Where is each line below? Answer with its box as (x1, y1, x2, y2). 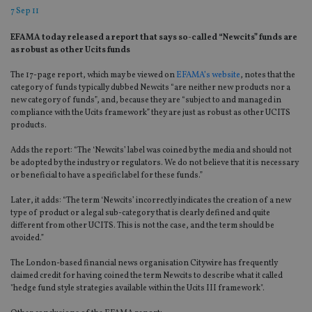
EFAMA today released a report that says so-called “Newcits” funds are (10, 32, 297, 44)
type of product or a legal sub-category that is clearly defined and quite (10, 208, 270, 219)
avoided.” (10, 233, 44, 244)
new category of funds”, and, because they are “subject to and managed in (10, 95, 281, 107)
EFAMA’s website (176, 70, 240, 81)
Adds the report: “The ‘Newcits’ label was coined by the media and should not (10, 145, 292, 157)
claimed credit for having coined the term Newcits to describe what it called (10, 270, 283, 282)
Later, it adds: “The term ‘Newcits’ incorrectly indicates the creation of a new (10, 195, 291, 207)
